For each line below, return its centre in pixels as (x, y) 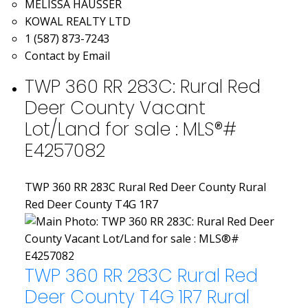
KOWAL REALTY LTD (77, 21)
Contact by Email (67, 55)
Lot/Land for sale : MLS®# (130, 129)
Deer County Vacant (115, 107)
